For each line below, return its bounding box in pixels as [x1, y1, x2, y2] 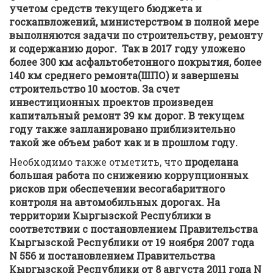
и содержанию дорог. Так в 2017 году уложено [9, 42, 245, 55]
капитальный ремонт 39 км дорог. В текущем [9, 109, 244, 122]
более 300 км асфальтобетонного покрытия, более [9, 55, 261, 68]
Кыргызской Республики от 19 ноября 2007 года [9, 236, 254, 249]
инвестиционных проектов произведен [9, 96, 213, 108]
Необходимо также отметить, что [9, 155, 185, 168]
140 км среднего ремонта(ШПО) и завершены [9, 69, 239, 82]
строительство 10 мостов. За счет [9, 82, 180, 95]
